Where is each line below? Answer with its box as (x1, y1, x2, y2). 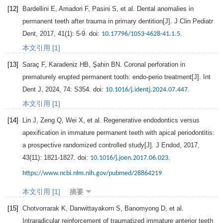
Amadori (59, 5, 83, 13)
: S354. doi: (70, 86, 106, 94)
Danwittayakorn (70, 205, 114, 213)
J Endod (156, 141, 180, 149)
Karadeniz (49, 61, 78, 69)
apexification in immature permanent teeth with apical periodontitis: (22, 129, 215, 137)
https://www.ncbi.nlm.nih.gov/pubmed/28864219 (22, 170, 162, 178)
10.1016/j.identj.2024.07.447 (106, 86, 188, 94)
